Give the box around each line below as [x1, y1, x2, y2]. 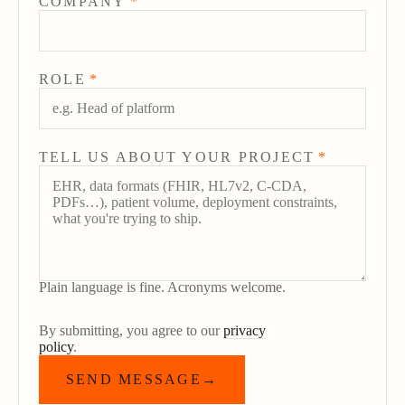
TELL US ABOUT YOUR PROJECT [39, 149, 316, 165]
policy [39, 339, 73, 354]
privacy [223, 323, 266, 338]
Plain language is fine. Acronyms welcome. [39, 279, 286, 295]
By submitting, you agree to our [39, 323, 220, 338]
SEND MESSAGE [66, 372, 202, 387]
